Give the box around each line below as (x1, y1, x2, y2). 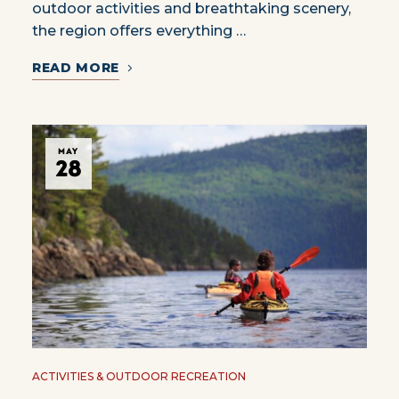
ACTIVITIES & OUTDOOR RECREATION (31, 370, 246, 384)
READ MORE (31, 60, 120, 77)
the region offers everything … (31, 22, 246, 40)
